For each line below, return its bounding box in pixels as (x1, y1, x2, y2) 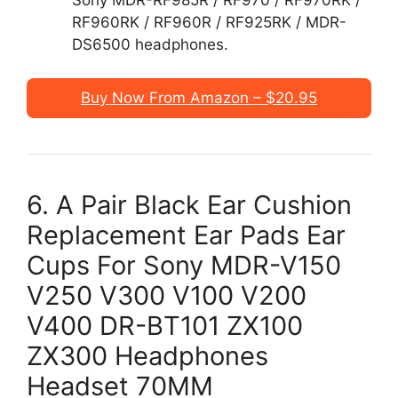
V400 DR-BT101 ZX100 (27, 310, 303, 341)
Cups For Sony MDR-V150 (27, 250, 341, 281)
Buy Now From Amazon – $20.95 (81, 89, 317, 107)
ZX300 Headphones (27, 340, 268, 371)
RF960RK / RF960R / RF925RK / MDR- (72, 12, 346, 31)
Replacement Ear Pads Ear (27, 219, 346, 251)
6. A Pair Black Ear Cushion (27, 189, 352, 220)
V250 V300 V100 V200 (27, 280, 306, 311)
